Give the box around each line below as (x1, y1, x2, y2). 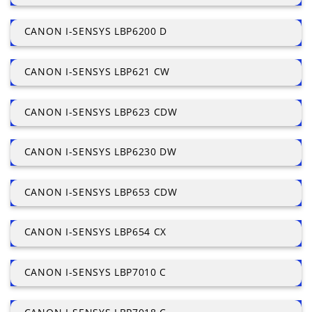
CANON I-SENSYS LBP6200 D (24, 24, 168, 38)
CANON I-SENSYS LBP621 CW (24, 65, 171, 79)
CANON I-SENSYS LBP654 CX (24, 225, 167, 239)
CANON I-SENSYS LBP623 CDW (24, 104, 178, 118)
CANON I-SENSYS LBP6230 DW (24, 145, 177, 159)
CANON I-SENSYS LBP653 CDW (24, 185, 178, 198)
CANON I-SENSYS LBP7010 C (24, 265, 167, 279)
